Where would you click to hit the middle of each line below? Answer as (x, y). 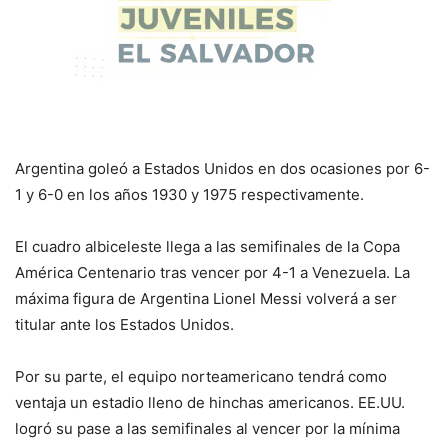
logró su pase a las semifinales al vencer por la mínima (207, 429)
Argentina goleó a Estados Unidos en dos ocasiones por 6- (222, 169)
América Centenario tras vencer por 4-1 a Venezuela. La (212, 273)
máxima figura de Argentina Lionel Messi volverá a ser (206, 299)
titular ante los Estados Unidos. (124, 325)
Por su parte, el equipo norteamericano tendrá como (201, 377)
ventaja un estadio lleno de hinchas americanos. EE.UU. (210, 403)
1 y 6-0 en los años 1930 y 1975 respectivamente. (189, 195)
